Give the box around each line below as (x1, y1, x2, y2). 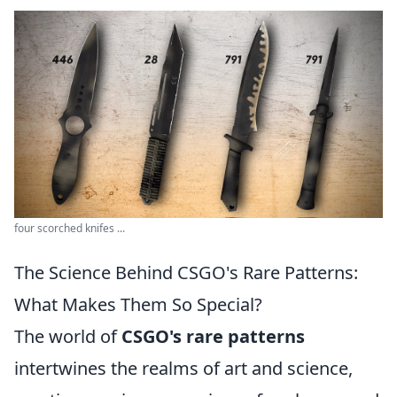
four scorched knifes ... (14, 221, 125, 236)
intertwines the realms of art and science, (14, 356, 353, 380)
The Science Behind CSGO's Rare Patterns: (14, 261, 358, 284)
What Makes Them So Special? (14, 292, 262, 316)
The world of (14, 324, 121, 348)
